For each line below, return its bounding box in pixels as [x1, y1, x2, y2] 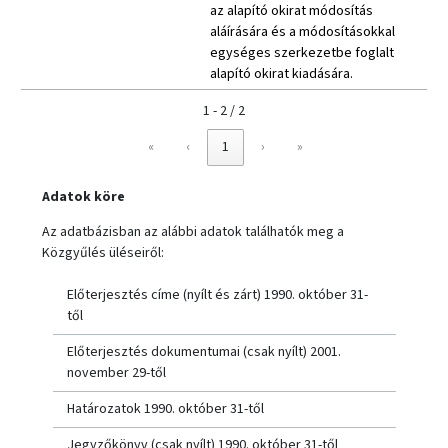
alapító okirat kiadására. [210, 64, 353, 85]
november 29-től [66, 362, 166, 383]
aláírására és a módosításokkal [210, 22, 395, 43]
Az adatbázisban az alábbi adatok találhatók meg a [42, 221, 344, 242]
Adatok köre [42, 186, 125, 207]
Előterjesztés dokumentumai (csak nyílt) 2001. [66, 341, 341, 362]
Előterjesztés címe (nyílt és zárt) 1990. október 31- [66, 284, 368, 305]
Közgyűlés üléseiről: [42, 242, 164, 263]
